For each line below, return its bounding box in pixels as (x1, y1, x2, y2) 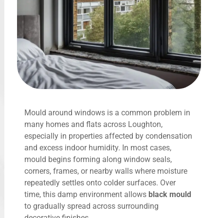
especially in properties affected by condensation (24, 131, 192, 141)
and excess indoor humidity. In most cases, (24, 143, 171, 153)
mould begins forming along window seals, (24, 155, 172, 164)
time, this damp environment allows (24, 190, 148, 200)
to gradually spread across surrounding (24, 201, 159, 211)
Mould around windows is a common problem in (24, 108, 190, 118)
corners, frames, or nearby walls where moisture (24, 166, 187, 176)
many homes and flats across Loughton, (24, 120, 163, 129)
